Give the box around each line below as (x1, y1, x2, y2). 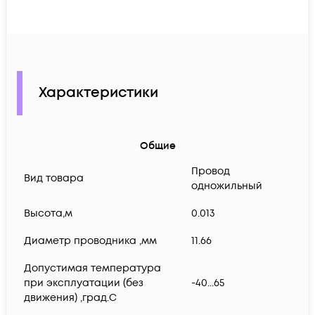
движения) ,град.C (24, 291, 117, 305)
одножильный (191, 179, 262, 193)
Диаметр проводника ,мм (24, 234, 157, 248)
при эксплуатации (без (24, 276, 143, 290)
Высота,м (24, 207, 72, 221)
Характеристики (39, 83, 158, 103)
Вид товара (24, 172, 84, 186)
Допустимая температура (24, 262, 161, 276)
